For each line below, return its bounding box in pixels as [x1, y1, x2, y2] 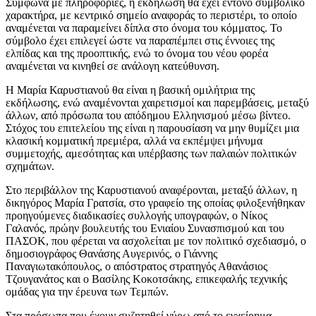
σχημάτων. [6, 159, 54, 172]
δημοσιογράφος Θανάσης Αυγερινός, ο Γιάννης [6, 247, 217, 260]
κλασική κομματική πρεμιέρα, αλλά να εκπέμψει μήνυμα [6, 134, 262, 147]
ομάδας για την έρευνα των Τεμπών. [6, 285, 169, 298]
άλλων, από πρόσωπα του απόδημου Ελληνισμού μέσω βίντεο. [6, 109, 291, 121]
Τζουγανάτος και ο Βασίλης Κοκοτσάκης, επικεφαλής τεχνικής [6, 272, 287, 285]
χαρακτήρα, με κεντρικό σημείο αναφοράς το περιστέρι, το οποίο [6, 8, 297, 21]
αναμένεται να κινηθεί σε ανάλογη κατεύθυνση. [6, 59, 219, 72]
